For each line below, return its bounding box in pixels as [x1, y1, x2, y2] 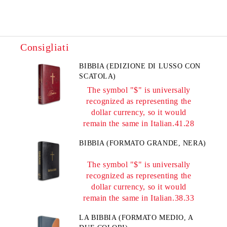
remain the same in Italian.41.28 [83, 119, 195, 128]
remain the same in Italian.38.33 [83, 194, 195, 202]
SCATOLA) [79, 72, 116, 80]
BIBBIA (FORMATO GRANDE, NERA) [79, 139, 206, 147]
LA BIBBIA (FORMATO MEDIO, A [79, 214, 194, 221]
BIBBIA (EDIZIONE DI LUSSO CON [79, 62, 201, 70]
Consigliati [20, 42, 69, 53]
